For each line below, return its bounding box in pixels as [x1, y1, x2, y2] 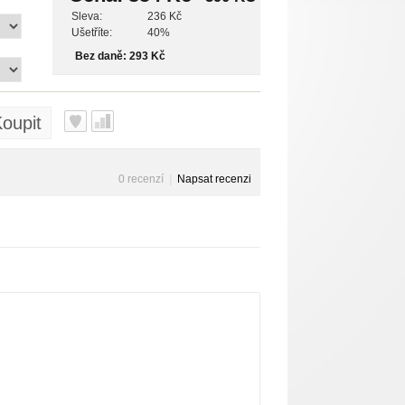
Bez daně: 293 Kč [75, 50, 165, 62]
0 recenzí [118, 173, 164, 185]
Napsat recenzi [177, 173, 251, 185]
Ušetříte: [71, 26, 112, 39]
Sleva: [71, 10, 102, 23]
